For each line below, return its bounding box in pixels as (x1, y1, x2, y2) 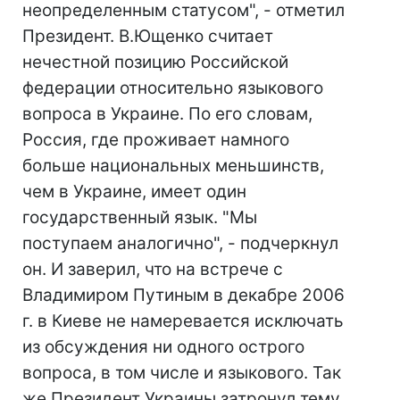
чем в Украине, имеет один (22, 181, 246, 202)
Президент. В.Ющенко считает (22, 26, 273, 46)
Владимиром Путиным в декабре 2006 (22, 285, 345, 305)
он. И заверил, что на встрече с (22, 259, 283, 279)
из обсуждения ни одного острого (22, 337, 304, 357)
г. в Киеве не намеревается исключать (22, 311, 344, 331)
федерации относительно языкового (22, 78, 323, 98)
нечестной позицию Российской (22, 52, 288, 72)
